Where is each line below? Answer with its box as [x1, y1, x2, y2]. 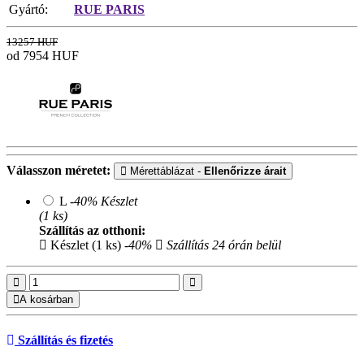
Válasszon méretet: [6, 162, 110, 177]
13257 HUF [6, 35, 58, 48]
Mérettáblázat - [127, 164, 204, 177]
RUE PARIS [74, 2, 145, 16]
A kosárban [19, 292, 73, 305]
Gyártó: [9, 2, 48, 16]
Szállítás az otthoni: [39, 223, 145, 237]
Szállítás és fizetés [15, 333, 113, 348]
